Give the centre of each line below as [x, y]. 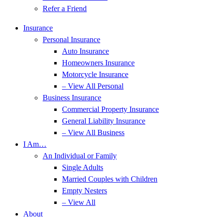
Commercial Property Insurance [110, 109]
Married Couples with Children [110, 179]
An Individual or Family [80, 156]
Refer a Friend [65, 8]
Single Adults [83, 167]
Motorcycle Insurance [95, 74]
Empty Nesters [85, 191]
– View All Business [93, 132]
